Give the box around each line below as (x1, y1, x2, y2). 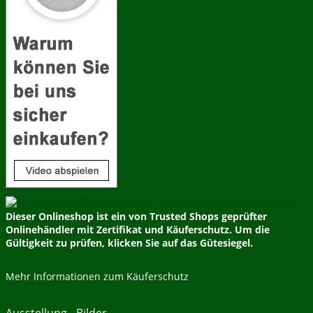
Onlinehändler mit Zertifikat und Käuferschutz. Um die (6, 223, 270, 237)
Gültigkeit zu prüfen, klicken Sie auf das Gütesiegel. (6, 236, 253, 250)
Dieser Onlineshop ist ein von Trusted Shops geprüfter (6, 210, 267, 224)
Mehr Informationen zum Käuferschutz (6, 270, 189, 284)
